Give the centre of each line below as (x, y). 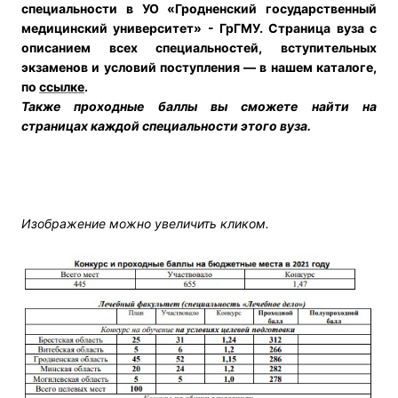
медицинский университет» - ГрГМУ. (145, 28)
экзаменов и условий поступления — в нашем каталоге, (199, 67)
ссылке (62, 86)
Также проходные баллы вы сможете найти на (199, 106)
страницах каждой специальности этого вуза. (166, 125)
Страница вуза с (323, 28)
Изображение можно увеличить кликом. (145, 223)
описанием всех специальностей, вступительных (199, 47)
